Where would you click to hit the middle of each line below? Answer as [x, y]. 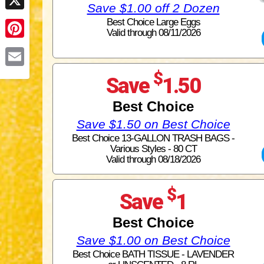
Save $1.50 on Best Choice [153, 124]
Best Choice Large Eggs [153, 22]
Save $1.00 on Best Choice [153, 240]
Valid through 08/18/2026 [153, 159]
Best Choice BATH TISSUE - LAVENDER [153, 254]
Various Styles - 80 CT [153, 148]
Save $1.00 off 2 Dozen [153, 8]
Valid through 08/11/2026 [153, 33]
